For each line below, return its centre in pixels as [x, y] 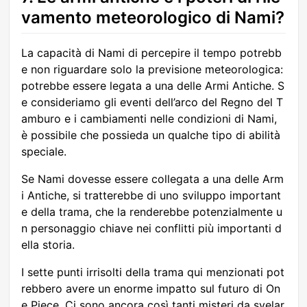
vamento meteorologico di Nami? [153, 18]
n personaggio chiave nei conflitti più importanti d [151, 229]
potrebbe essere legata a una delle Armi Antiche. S [153, 86]
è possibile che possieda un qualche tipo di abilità [151, 135]
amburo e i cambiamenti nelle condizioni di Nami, [149, 119]
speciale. [44, 152]
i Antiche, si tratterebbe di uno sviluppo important [151, 196]
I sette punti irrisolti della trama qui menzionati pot [153, 272]
